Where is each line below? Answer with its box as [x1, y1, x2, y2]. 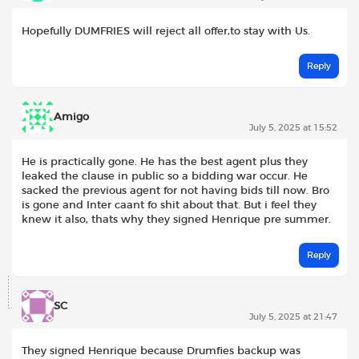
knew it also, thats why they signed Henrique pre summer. [22, 214, 331, 226]
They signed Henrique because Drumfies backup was [22, 345, 301, 357]
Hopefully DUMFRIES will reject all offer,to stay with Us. [22, 25, 310, 37]
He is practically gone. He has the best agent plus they [22, 156, 308, 168]
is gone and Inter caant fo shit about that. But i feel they [22, 200, 317, 212]
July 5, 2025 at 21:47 [249, 312, 337, 321]
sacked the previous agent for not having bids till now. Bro [22, 185, 329, 197]
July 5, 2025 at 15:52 [249, 123, 337, 132]
